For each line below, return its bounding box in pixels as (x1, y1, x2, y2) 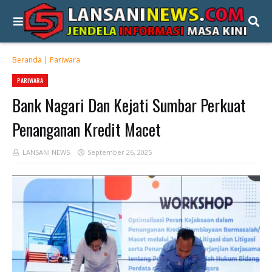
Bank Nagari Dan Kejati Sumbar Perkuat (12, 93, 246, 117)
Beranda (12, 55, 42, 65)
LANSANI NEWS (22, 148, 70, 157)
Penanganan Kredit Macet (12, 117, 161, 141)
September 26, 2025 (87, 148, 152, 157)
